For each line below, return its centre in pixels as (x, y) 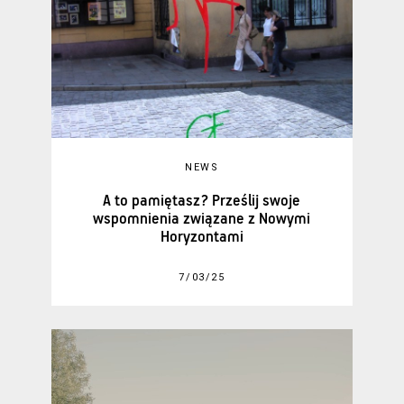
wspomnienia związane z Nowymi (202, 220)
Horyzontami (202, 238)
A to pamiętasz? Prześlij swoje (202, 202)
